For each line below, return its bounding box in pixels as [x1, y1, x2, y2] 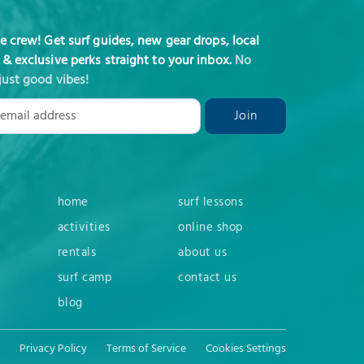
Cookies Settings [206, 340, 286, 359]
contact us [178, 268, 237, 288]
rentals [57, 243, 97, 263]
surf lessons [178, 193, 244, 213]
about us [178, 243, 227, 263]
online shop [178, 218, 244, 238]
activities [57, 218, 110, 238]
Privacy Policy [19, 340, 87, 359]
